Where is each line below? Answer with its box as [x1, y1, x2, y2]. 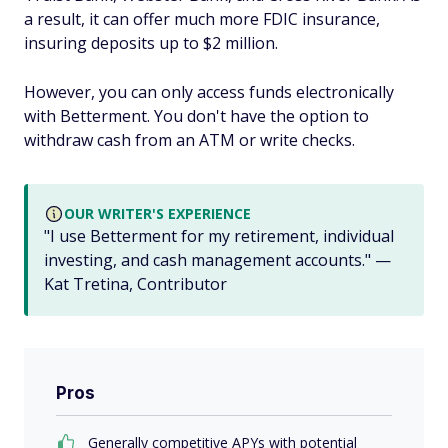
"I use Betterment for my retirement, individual [44, 224, 394, 247]
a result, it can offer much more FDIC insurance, [24, 7, 380, 30]
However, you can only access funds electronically [24, 80, 394, 103]
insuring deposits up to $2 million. [24, 31, 278, 54]
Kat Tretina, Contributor [44, 272, 227, 295]
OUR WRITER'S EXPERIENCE [64, 203, 251, 223]
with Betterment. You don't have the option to [24, 104, 369, 127]
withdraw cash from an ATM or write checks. [24, 128, 355, 151]
